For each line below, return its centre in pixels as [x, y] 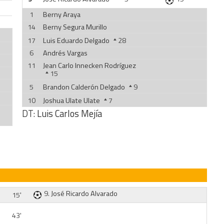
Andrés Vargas [65, 53]
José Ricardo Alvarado [84, 193]
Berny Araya [61, 14]
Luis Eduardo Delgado [76, 40]
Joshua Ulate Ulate [71, 100]
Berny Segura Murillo [75, 27]
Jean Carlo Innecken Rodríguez [89, 65]
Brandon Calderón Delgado [84, 87]
